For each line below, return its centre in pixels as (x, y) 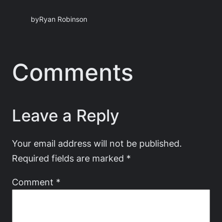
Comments (73, 72)
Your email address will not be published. (97, 143)
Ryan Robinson (63, 20)
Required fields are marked (69, 158)
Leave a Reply (66, 116)
